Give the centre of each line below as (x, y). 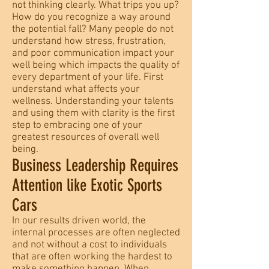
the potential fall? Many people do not (93, 29)
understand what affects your (76, 89)
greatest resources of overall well (86, 138)
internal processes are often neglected (96, 233)
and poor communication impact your (93, 53)
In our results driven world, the (79, 221)
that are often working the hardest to (92, 257)
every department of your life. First (88, 77)
